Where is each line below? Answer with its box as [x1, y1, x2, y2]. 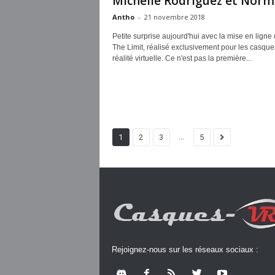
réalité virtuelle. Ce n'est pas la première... [112, 54, 252, 63]
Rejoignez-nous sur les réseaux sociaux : [111, 245, 258, 255]
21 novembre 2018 [144, 12, 205, 21]
